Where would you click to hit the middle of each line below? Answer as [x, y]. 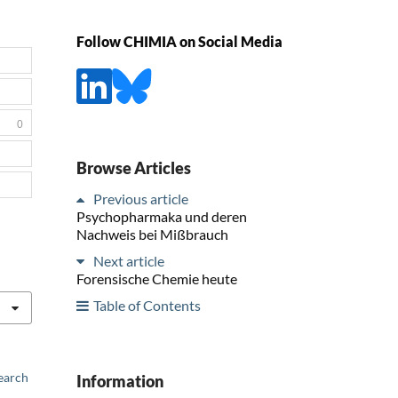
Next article [129, 260]
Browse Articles [134, 167]
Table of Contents [147, 305]
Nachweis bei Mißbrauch [152, 234]
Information [120, 381]
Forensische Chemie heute [157, 278]
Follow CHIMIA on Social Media [179, 42]
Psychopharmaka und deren [162, 216]
